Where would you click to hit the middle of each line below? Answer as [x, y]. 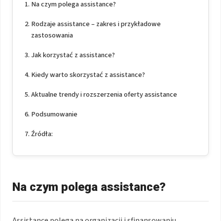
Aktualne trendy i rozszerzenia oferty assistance [104, 94]
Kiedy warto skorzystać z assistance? [88, 74]
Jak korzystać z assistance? [73, 55]
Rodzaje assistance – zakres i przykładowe [96, 24]
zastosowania [52, 35]
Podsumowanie [54, 114]
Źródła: [42, 134]
